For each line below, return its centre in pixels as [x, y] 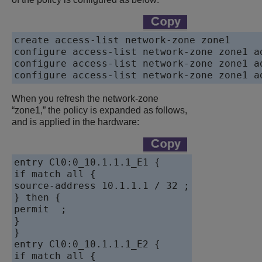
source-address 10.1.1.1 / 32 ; [102, 186]
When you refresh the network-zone [85, 99]
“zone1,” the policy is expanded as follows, [99, 111]
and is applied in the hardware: [75, 122]
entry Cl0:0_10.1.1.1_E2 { [87, 244]
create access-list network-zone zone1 [122, 40]
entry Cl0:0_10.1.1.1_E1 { [87, 163]
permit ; [40, 209]
